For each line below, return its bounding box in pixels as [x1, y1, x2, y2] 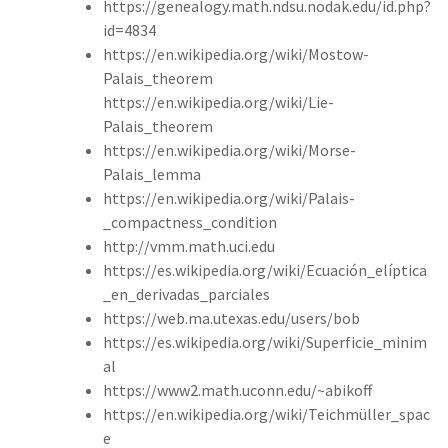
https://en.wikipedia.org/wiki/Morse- [103, 139, 356, 160]
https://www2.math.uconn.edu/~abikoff [103, 379, 372, 400]
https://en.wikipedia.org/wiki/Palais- [103, 187, 355, 208]
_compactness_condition [103, 211, 277, 232]
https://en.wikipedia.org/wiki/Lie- [103, 91, 334, 112]
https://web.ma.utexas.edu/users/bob [103, 307, 360, 328]
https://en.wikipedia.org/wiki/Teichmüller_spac [103, 403, 430, 424]
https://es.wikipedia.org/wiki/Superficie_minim [103, 331, 427, 352]
